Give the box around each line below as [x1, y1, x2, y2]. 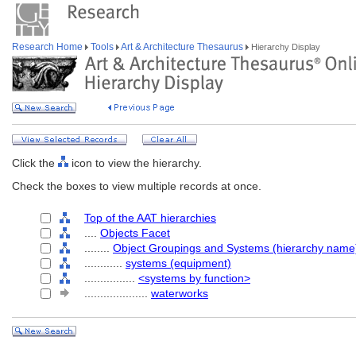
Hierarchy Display [249, 42, 320, 52]
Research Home [12, 41, 85, 52]
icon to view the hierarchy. [68, 157, 202, 169]
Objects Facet [100, 226, 170, 239]
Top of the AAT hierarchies [84, 211, 216, 224]
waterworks [151, 287, 208, 300]
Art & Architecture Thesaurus [119, 41, 246, 52]
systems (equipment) [126, 257, 231, 269]
